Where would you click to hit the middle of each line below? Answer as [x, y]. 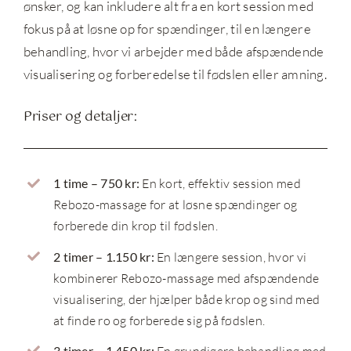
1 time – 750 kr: [97, 183]
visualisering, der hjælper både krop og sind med [187, 299]
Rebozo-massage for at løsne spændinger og [175, 205]
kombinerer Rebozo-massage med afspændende [186, 278]
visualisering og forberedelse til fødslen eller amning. [175, 74]
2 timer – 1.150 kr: [104, 256]
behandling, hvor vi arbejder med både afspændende [174, 52]
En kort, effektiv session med [220, 184]
